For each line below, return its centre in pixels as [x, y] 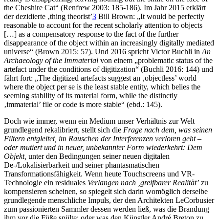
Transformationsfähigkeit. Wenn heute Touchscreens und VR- [99, 174]
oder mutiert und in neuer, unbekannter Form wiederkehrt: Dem [103, 148]
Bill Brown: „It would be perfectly [150, 17]
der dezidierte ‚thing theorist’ [48, 17]
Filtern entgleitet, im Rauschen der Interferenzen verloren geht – [103, 139]
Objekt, [15, 156]
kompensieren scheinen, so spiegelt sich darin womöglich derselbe [106, 192]
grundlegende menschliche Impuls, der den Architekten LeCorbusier [109, 200]
